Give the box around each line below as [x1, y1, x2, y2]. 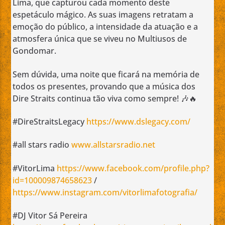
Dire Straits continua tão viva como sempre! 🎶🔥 [13, 92, 197, 104]
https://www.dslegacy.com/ [86, 116, 191, 128]
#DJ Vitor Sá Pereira [13, 210, 88, 221]
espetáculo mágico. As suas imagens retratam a [13, 9, 194, 21]
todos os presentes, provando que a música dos [13, 80, 196, 92]
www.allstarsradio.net [71, 139, 156, 151]
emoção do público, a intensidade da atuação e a [13, 21, 198, 33]
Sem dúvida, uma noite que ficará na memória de [13, 68, 200, 80]
